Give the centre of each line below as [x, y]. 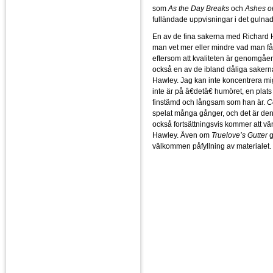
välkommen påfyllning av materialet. [212, 146]
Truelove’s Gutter [239, 135]
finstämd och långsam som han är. [210, 102]
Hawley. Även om [182, 135]
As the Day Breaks [199, 8]
